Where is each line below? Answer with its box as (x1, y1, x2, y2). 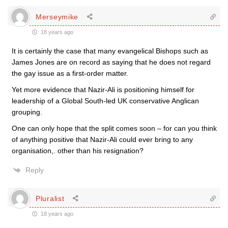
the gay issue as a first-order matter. (12, 69, 128, 77)
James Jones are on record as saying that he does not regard (12, 58, 211, 66)
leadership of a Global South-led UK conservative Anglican (12, 97, 199, 105)
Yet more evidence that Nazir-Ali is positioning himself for (12, 85, 194, 94)
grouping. (12, 108, 42, 116)
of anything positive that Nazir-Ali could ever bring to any (12, 135, 193, 144)
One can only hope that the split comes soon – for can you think (12, 124, 217, 132)
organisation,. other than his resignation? (12, 147, 144, 155)
